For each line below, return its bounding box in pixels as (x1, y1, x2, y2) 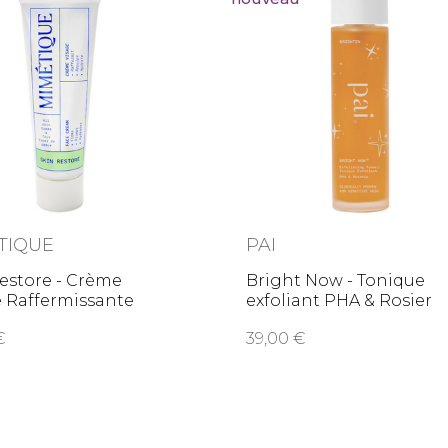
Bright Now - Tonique (246, 271, 426, 290)
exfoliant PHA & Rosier (246, 291, 433, 310)
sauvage (246, 311, 316, 330)
